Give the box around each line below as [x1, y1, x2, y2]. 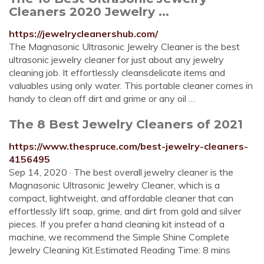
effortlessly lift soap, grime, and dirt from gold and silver [9, 205, 241, 217]
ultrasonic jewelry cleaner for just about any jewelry [9, 54, 224, 65]
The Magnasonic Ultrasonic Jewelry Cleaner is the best [9, 41, 240, 52]
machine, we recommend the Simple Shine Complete [9, 231, 229, 243]
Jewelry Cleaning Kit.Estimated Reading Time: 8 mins [9, 244, 230, 256]
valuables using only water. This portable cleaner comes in [9, 80, 253, 91]
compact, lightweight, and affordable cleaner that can [9, 192, 233, 204]
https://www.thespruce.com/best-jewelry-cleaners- [9, 140, 248, 152]
